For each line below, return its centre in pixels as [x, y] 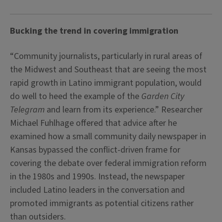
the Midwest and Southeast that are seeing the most [108, 70]
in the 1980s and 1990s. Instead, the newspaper [97, 177]
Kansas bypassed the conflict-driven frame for [95, 150]
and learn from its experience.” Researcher [125, 110]
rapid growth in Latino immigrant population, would [106, 83]
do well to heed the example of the [76, 96]
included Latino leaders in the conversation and [97, 190]
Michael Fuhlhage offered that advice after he [93, 123]
